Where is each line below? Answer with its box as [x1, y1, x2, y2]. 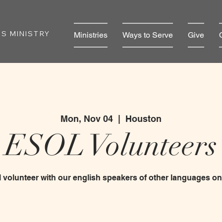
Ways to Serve [122, 30, 173, 40]
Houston [125, 113, 162, 124]
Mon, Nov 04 [60, 113, 113, 124]
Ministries [74, 30, 108, 40]
